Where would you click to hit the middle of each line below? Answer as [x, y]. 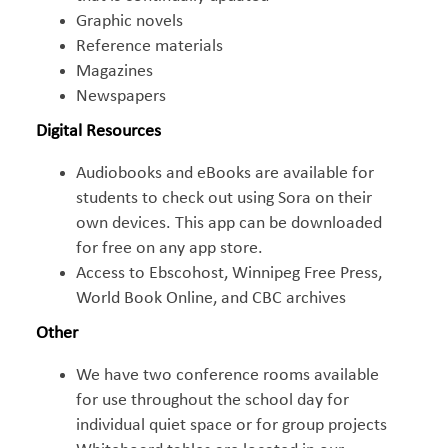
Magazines [114, 71]
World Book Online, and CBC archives [211, 298]
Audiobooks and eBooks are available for [225, 173]
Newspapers [121, 96]
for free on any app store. [171, 248]
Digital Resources [98, 131]
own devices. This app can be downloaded [229, 223]
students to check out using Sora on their [224, 198]
